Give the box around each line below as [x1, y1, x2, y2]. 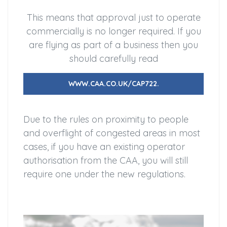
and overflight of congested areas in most [23, 127, 200, 139]
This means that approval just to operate [26, 12, 201, 24]
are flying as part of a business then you [29, 39, 198, 51]
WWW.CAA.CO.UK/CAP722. [68, 79, 159, 89]
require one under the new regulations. [23, 168, 185, 180]
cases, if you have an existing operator [23, 141, 185, 153]
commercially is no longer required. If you [26, 25, 201, 37]
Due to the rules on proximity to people [23, 113, 188, 126]
